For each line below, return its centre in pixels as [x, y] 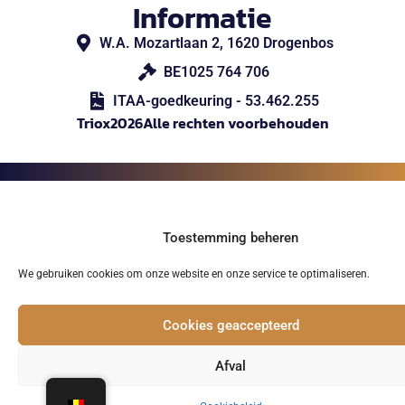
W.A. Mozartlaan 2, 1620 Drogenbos [216, 43]
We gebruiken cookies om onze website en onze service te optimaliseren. [194, 274]
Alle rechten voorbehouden [235, 123]
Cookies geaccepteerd [231, 325]
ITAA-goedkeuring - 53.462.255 [216, 101]
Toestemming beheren [231, 238]
